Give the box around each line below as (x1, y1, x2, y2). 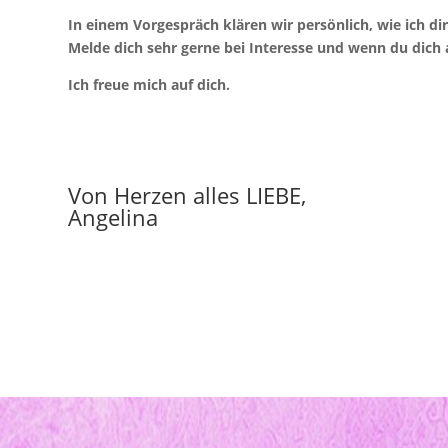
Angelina (67, 201, 158, 232)
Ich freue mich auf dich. (67, 74, 230, 94)
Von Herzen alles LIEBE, (67, 179, 306, 210)
